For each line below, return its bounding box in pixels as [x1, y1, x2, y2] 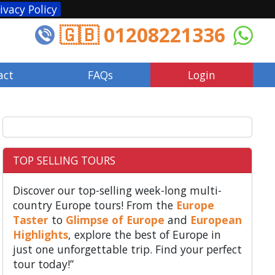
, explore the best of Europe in [68, 227, 221, 242]
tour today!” [12, 257, 74, 271]
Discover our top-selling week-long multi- [12, 183, 222, 198]
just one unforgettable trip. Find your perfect [12, 242, 242, 257]
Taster [12, 212, 48, 227]
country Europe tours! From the [12, 198, 173, 212]
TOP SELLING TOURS [12, 153, 115, 168]
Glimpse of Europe [65, 212, 165, 227]
